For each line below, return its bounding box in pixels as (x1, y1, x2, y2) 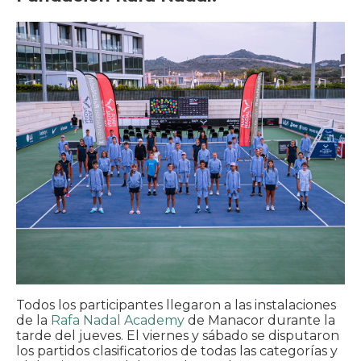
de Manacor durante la (188, 313, 335, 329)
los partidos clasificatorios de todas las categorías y (16, 343, 338, 359)
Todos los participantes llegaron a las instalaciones (16, 297, 336, 313)
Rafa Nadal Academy (51, 313, 188, 329)
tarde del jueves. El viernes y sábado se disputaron (16, 328, 339, 344)
